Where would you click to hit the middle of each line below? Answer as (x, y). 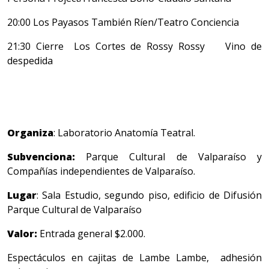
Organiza (30, 133)
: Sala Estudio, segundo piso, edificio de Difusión (149, 195)
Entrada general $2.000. (91, 234)
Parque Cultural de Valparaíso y (168, 157)
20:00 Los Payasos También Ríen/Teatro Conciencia (123, 23)
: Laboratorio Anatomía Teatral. (124, 133)
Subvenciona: (41, 157)
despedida (30, 61)
